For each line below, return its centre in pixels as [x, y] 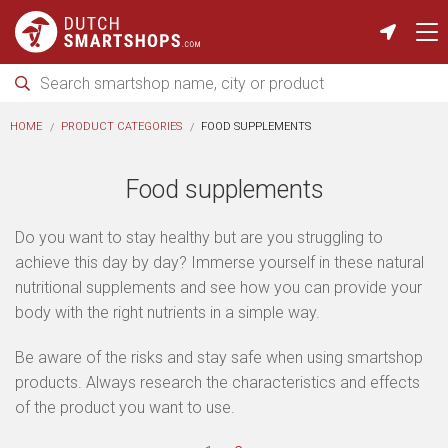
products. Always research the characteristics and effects [217, 382]
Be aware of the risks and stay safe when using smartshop [219, 357]
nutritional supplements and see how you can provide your [218, 287]
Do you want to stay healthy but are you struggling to [199, 237]
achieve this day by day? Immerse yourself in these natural [219, 262]
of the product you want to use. [125, 407]
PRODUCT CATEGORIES [121, 126]
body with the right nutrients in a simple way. [167, 312]
